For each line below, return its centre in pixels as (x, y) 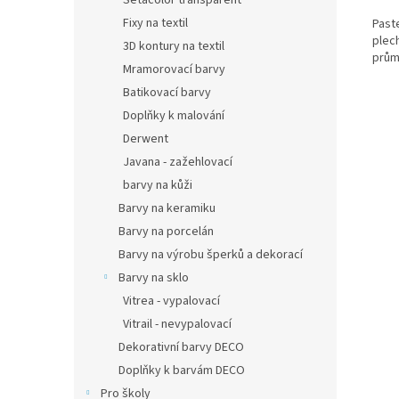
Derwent (146, 139)
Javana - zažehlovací (178, 162)
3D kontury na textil (174, 46)
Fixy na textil (155, 23)
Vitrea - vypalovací (171, 301)
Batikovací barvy (167, 93)
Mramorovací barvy (174, 69)
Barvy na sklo (154, 278)
